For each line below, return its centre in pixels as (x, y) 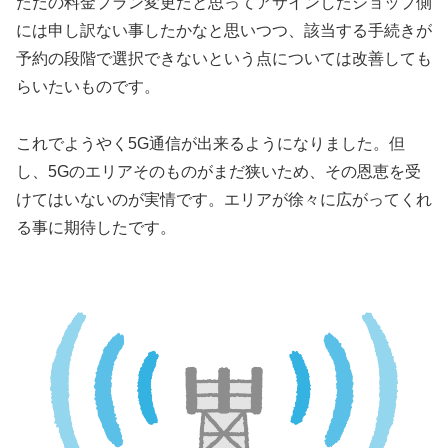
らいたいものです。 (88, 87)
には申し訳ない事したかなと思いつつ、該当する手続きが (224, 31)
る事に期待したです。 (96, 228)
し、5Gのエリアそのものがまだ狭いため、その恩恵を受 (218, 172)
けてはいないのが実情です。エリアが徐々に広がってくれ (224, 200)
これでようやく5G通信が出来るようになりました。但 (210, 144)
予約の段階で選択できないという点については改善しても (224, 59)
